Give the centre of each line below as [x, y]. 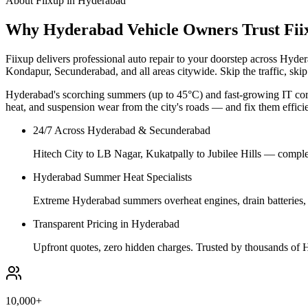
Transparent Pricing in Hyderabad [106, 224]
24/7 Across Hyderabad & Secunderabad [122, 131]
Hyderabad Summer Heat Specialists [112, 177]
